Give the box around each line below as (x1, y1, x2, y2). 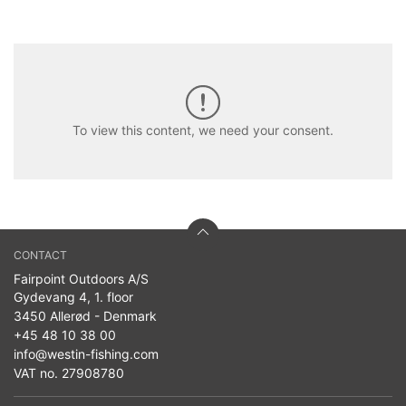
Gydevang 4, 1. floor (14, 289, 133, 305)
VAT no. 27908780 (14, 365, 124, 382)
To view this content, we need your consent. (72, 121, 333, 138)
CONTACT (14, 248, 67, 263)
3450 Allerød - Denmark (14, 308, 157, 324)
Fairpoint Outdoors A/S (14, 271, 149, 287)
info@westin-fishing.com (14, 346, 159, 362)
